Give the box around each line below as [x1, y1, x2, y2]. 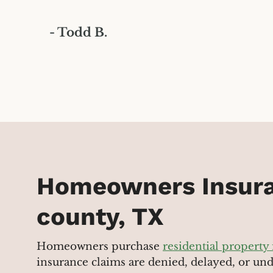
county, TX [37, 202, 164, 231]
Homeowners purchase [37, 240, 163, 253]
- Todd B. [49, 24, 107, 40]
